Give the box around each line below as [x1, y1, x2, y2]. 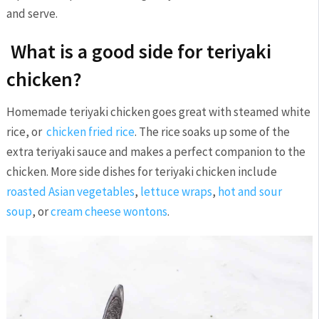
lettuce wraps [140, 184, 212, 200]
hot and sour [217, 184, 282, 200]
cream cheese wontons [50, 204, 167, 220]
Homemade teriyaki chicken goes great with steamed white [6, 104, 310, 120]
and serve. [6, 6, 58, 22]
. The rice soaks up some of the [134, 124, 290, 140]
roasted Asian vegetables [6, 184, 135, 200]
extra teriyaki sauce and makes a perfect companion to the [6, 144, 305, 160]
